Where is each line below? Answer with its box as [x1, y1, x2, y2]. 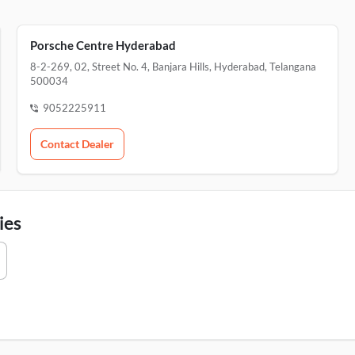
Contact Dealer [40, 137, 114, 151]
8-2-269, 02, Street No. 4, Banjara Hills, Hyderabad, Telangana [29, 60, 316, 73]
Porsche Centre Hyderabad [29, 38, 176, 52]
